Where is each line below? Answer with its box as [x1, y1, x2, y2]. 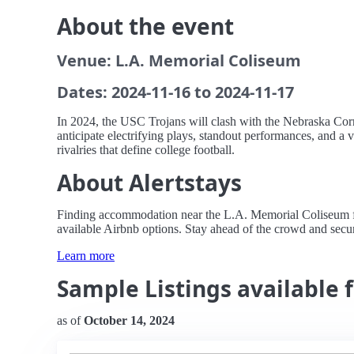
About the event [57, 11, 234, 41]
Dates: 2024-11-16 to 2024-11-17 [57, 81, 294, 103]
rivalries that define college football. [57, 143, 235, 156]
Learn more [57, 249, 115, 262]
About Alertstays [57, 168, 242, 198]
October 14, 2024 [84, 314, 175, 327]
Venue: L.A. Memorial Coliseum [57, 50, 301, 71]
